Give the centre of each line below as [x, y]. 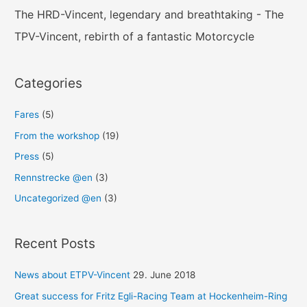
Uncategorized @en [58, 198]
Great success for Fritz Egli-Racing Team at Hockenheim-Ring [151, 296]
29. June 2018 [164, 275]
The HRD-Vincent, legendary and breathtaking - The [149, 14]
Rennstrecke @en [54, 177]
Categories [49, 83]
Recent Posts [55, 244]
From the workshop [57, 135]
